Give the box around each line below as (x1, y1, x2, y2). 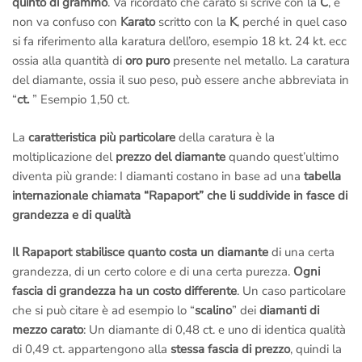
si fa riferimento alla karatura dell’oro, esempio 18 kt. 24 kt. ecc (12, 33, 347, 50)
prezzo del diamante (116, 148, 225, 165)
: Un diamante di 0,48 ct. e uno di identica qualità (83, 322, 346, 339)
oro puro (125, 53, 173, 69)
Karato (117, 14, 155, 31)
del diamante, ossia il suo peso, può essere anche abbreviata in (12, 72, 349, 89)
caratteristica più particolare (28, 128, 175, 145)
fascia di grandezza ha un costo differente (12, 283, 237, 300)
